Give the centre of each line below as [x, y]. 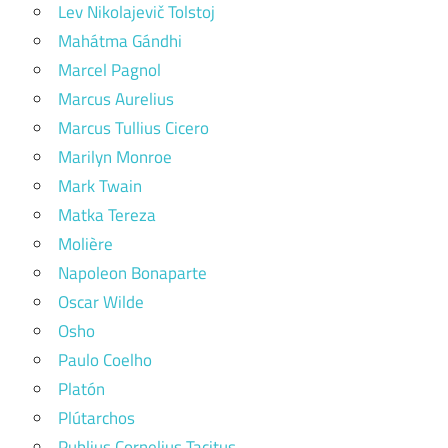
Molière [85, 244]
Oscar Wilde [101, 302]
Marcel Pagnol [109, 70]
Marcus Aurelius [116, 99]
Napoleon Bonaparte [132, 273]
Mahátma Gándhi [120, 41]
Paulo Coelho [105, 360]
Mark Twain [100, 186]
